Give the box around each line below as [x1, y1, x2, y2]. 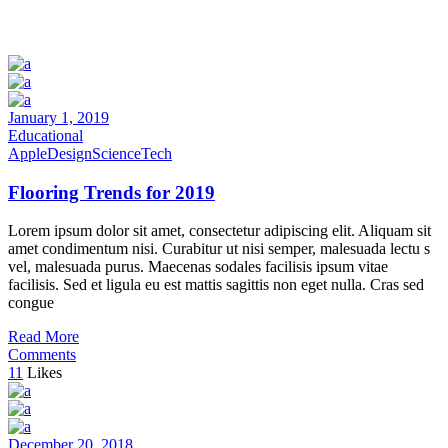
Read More [8, 328, 79, 346]
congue [8, 294, 54, 312]
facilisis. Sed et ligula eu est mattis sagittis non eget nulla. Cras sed [8, 276, 424, 294]
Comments [8, 346, 76, 364]
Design [47, 144, 92, 162]
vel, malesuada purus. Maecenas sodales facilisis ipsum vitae [8, 258, 388, 276]
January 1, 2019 [8, 108, 109, 126]
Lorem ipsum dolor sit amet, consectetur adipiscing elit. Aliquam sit [8, 222, 431, 240]
